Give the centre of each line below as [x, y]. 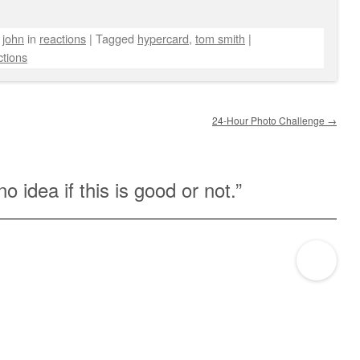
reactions [63, 39]
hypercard [163, 39]
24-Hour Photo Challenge [270, 121]
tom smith [220, 39]
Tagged [117, 39]
